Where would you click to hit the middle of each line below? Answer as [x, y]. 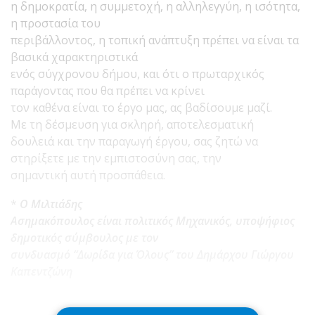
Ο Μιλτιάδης [51, 204]
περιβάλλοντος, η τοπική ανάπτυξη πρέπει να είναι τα [155, 40]
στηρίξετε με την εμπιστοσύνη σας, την [116, 158]
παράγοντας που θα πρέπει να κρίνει [108, 90]
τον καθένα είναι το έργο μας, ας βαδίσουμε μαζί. [141, 107]
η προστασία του [56, 23]
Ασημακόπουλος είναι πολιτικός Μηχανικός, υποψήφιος [153, 220]
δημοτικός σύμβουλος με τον [84, 237]
